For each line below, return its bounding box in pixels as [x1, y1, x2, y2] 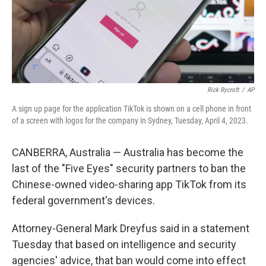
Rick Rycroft [207, 86, 239, 94]
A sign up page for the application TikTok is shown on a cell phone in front [12, 104, 251, 113]
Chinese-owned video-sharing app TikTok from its [12, 178, 246, 191]
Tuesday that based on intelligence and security [12, 238, 236, 251]
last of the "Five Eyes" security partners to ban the [12, 162, 246, 175]
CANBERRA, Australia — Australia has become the [12, 146, 243, 159]
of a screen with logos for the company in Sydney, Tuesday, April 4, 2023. [12, 116, 248, 125]
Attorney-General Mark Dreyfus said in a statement [12, 222, 249, 235]
